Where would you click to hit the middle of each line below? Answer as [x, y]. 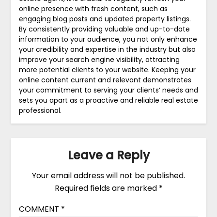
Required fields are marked [107, 188]
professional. [40, 110]
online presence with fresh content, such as [93, 8]
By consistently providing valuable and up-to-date [104, 29]
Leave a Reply [108, 155]
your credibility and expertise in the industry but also [107, 49]
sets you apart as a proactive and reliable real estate [108, 100]
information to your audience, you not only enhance [108, 39]
